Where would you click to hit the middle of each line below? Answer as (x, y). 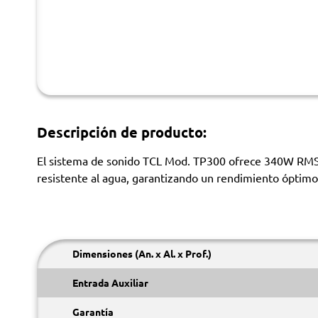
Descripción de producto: (122, 132)
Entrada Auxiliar (110, 283)
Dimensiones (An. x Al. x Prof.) (142, 253)
